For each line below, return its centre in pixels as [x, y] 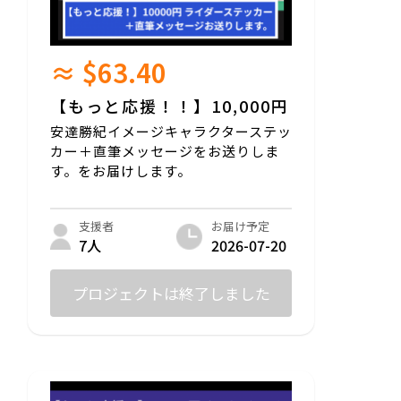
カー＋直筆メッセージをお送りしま [165, 150]
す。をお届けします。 [121, 170]
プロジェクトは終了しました [171, 293]
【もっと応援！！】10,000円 [170, 105]
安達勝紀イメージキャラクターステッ [171, 131]
